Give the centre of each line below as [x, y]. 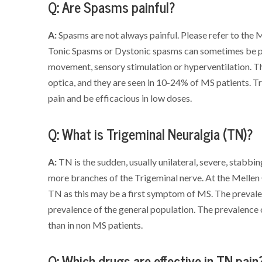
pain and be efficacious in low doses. [120, 98]
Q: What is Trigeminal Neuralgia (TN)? [151, 135]
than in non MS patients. [96, 225]
